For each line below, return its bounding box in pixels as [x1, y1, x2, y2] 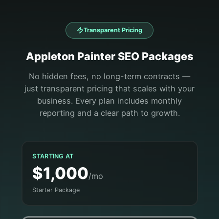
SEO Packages [117, 49, 194, 63]
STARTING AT [32, 152, 74, 160]
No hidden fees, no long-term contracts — [29, 71, 190, 82]
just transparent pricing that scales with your [24, 84, 195, 94]
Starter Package [32, 186, 80, 194]
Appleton [25, 49, 77, 63]
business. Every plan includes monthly [37, 96, 182, 106]
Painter [77, 49, 118, 63]
